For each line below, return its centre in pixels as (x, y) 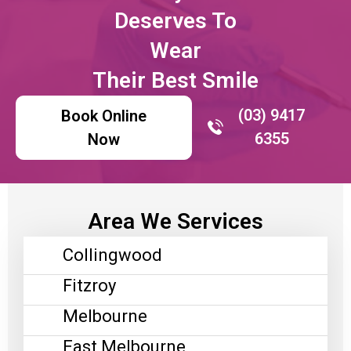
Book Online (104, 116)
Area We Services (175, 221)
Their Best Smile (175, 80)
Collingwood (112, 255)
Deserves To (175, 20)
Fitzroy (89, 285)
